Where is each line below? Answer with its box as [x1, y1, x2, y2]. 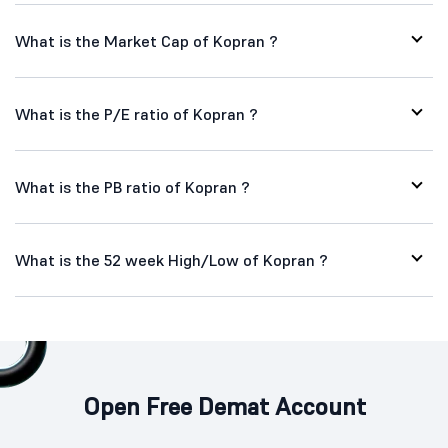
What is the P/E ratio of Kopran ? [15, 104, 258, 124]
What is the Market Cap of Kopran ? [15, 31, 278, 51]
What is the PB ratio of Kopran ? [15, 177, 250, 197]
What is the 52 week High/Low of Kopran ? [15, 250, 328, 270]
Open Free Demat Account [82, 391, 366, 422]
